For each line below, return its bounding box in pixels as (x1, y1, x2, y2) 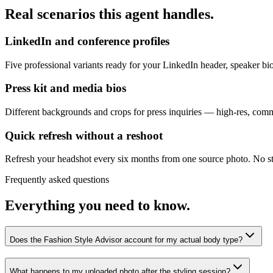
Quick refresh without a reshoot (5, 129, 163, 142)
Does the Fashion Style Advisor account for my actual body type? (10, 235, 243, 245)
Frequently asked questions (5, 174, 109, 185)
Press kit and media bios (5, 82, 126, 95)
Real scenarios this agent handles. (5, 5, 214, 22)
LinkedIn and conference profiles (5, 34, 169, 48)
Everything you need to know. (5, 197, 190, 214)
